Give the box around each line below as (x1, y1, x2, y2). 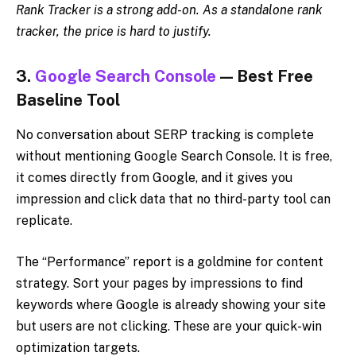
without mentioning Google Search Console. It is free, (16, 149, 332, 164)
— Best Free (216, 67, 313, 87)
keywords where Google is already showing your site (16, 297, 326, 313)
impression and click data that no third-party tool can (16, 192, 331, 207)
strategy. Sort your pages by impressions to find (16, 276, 303, 292)
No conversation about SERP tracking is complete (16, 127, 314, 143)
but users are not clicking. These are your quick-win (16, 319, 322, 335)
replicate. (16, 213, 72, 229)
